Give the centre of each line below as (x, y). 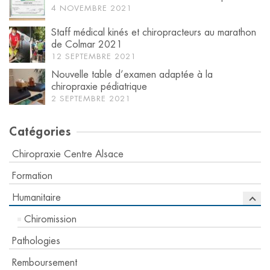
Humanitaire (36, 197)
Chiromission (50, 219)
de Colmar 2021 (87, 44)
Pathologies (36, 241)
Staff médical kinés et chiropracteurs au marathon (154, 32)
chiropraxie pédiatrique (99, 86)
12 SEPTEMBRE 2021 (94, 56)
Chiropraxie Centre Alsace (68, 154)
